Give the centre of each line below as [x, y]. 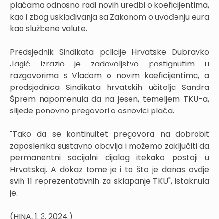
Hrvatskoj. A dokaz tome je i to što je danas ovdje [109, 169]
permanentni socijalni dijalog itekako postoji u [109, 157]
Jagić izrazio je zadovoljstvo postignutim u [109, 64]
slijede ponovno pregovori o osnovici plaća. [92, 110]
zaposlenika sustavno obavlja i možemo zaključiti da [109, 146]
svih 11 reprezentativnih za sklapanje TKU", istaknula [109, 181]
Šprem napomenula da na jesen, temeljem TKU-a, [109, 99]
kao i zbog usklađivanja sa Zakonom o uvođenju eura [109, 17]
